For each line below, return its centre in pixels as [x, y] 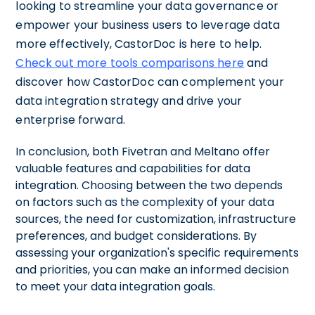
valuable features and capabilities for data [133, 168]
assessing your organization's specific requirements [157, 253]
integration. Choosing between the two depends [149, 185]
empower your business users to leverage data [148, 25]
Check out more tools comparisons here [130, 63]
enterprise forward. [71, 120]
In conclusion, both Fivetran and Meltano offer [143, 152]
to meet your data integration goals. [116, 287]
